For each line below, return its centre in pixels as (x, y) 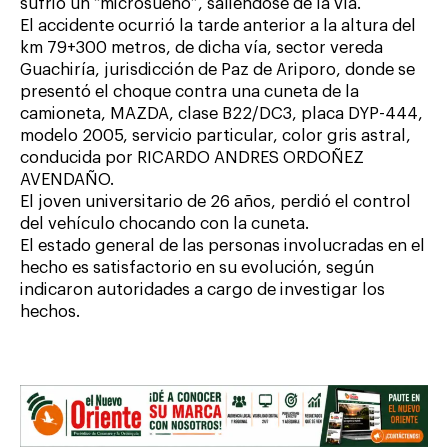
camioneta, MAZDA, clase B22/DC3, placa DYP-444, (221, 113)
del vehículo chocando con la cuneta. (164, 223)
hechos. (50, 311)
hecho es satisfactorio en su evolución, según (197, 267)
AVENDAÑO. (67, 179)
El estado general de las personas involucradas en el (222, 245)
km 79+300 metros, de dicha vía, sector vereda (201, 47)
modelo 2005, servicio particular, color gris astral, (215, 135)
